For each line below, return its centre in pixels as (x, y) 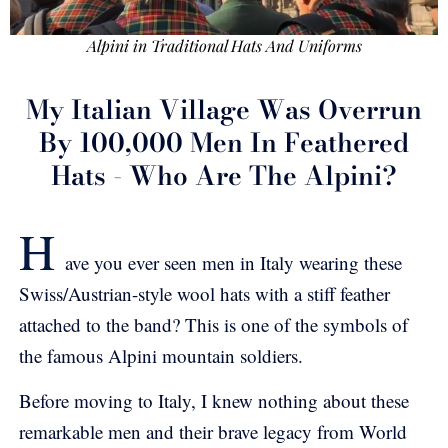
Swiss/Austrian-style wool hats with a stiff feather (204, 294)
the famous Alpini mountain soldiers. (161, 356)
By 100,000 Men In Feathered (224, 143)
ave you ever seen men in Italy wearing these (233, 263)
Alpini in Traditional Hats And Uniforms (224, 46)
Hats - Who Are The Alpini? (224, 176)
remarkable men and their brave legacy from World (213, 432)
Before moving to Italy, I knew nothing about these (214, 401)
